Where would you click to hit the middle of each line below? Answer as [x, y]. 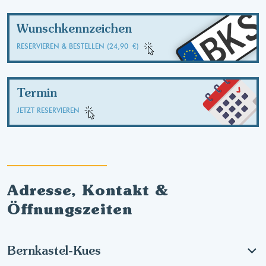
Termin [37, 92]
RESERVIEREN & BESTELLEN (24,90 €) [78, 46]
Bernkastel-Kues [54, 250]
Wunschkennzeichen [74, 28]
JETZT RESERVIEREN [48, 110]
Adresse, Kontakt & [88, 190]
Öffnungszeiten [70, 209]
